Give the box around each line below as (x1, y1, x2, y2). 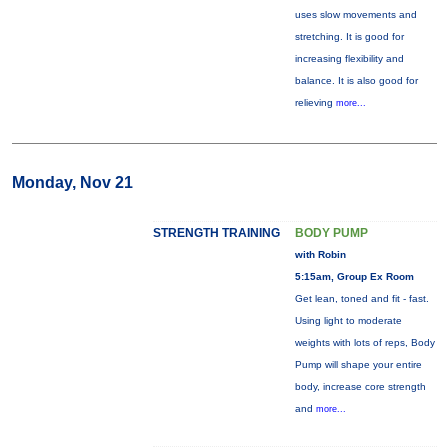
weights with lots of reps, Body (294, 337, 435, 348)
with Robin (294, 249, 346, 260)
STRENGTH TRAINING (152, 226, 280, 240)
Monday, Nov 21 (11, 174, 133, 191)
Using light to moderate (294, 315, 402, 326)
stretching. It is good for (294, 31, 404, 42)
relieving (294, 97, 336, 108)
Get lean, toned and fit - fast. (294, 293, 429, 304)
